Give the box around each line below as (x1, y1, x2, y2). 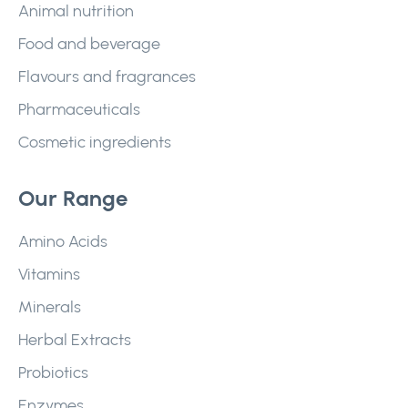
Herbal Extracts (18, 330, 131, 350)
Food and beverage (18, 34, 160, 54)
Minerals (18, 297, 81, 317)
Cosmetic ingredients (18, 132, 171, 152)
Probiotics (18, 362, 88, 382)
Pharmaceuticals (18, 99, 140, 119)
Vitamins (18, 264, 80, 284)
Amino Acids (18, 231, 107, 251)
